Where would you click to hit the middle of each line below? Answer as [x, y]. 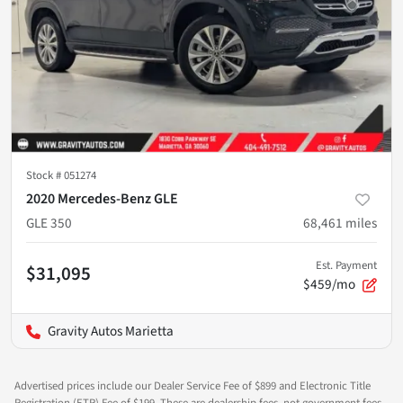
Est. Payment [346, 265]
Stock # [45, 175]
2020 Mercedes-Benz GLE [102, 198]
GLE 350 [49, 223]
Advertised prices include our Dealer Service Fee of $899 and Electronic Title [193, 385]
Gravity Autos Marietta [111, 331]
